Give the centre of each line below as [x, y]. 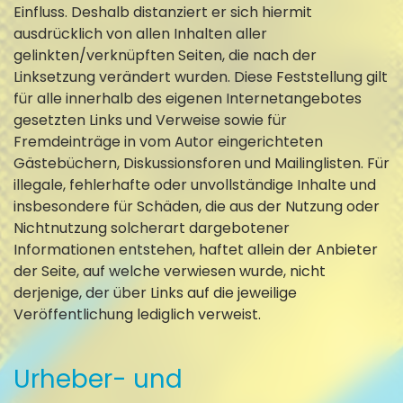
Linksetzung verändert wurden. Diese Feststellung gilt [201, 76]
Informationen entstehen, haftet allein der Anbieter [196, 249]
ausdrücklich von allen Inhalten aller [140, 33]
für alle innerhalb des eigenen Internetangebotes [188, 98]
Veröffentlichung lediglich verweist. [137, 314]
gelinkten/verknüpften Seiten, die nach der [165, 55]
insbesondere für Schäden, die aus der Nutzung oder [197, 206]
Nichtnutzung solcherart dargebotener [152, 228]
